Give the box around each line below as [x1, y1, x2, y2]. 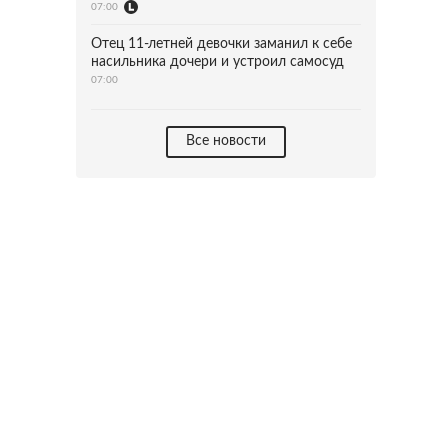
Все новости [186, 134, 266, 148]
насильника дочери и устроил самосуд [91, 55, 344, 69]
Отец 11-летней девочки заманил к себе [91, 37, 352, 51]
